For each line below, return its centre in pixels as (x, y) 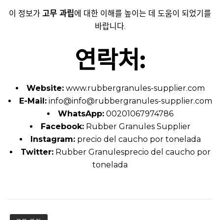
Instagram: (53, 139)
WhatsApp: (81, 113)
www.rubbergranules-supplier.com (135, 88)
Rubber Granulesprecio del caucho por (133, 152)
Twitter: (37, 152)
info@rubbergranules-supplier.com (142, 101)
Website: (45, 88)
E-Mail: (33, 101)
